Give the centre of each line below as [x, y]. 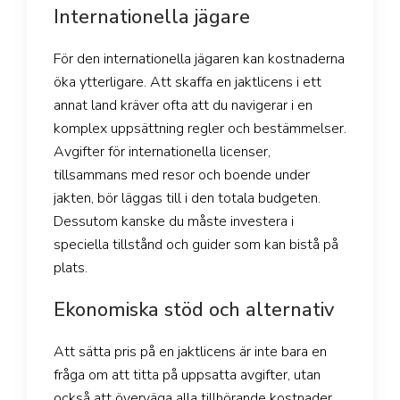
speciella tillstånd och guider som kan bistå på [196, 245]
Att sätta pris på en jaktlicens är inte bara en [190, 352]
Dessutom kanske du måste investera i [174, 222]
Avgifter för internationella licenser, [162, 152]
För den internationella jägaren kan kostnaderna [199, 59]
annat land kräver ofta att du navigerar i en [183, 106]
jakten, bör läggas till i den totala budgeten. [187, 199]
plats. [71, 268]
